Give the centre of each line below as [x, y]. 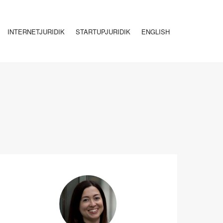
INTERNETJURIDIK [36, 32]
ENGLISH [156, 32]
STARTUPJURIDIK [103, 32]
